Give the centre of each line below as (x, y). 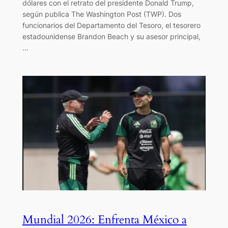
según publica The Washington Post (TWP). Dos (102, 14)
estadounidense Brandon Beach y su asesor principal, (111, 36)
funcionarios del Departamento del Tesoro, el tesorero (111, 25)
